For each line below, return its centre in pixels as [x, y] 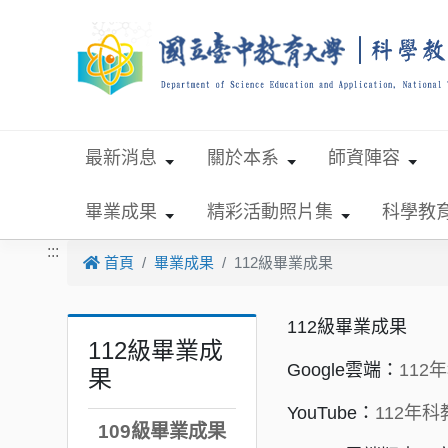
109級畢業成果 [161, 431]
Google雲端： [343, 370]
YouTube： [331, 413]
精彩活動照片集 [269, 211]
